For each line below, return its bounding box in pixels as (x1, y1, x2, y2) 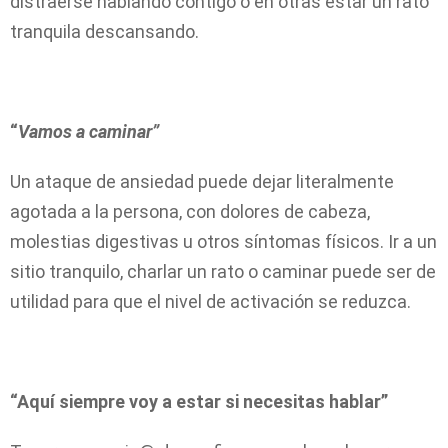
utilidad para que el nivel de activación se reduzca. (10, 290, 411, 312)
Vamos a (18, 120, 89, 142)
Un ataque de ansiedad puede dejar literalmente (10, 170, 394, 192)
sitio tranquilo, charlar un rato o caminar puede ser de (10, 260, 436, 282)
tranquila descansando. (10, 20, 199, 42)
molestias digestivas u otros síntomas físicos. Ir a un (10, 230, 437, 252)
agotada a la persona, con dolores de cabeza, (10, 200, 370, 222)
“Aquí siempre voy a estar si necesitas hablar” (10, 390, 388, 412)
